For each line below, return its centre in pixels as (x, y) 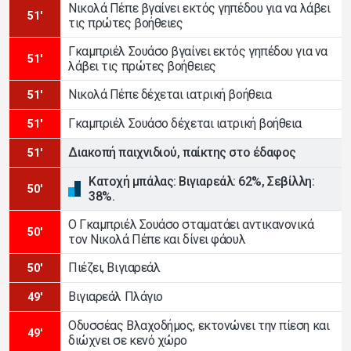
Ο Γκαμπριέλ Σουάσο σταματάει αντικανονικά (191, 224)
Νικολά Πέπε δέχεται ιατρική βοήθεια (170, 95)
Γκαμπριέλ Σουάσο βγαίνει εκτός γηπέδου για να (198, 51)
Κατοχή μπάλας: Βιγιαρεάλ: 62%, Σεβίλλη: (202, 181)
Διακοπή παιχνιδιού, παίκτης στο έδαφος (182, 153)
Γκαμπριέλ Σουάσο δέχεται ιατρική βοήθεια (185, 124)
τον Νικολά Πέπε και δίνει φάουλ (157, 239)
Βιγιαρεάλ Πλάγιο (116, 297)
